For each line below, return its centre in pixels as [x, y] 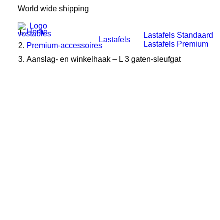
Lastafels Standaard [178, 35]
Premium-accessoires [64, 45]
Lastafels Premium [176, 44]
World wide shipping [53, 9]
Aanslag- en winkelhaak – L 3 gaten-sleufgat [104, 59]
